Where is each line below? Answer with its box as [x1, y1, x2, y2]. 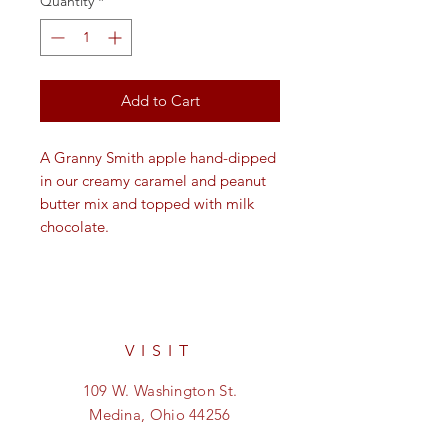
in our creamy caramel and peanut [40, 171, 266, 191]
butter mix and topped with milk [40, 194, 254, 214]
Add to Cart [120, 91, 200, 111]
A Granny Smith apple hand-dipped [40, 148, 276, 168]
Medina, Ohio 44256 [89, 405, 231, 425]
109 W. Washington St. [82, 381, 238, 401]
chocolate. [40, 217, 109, 237]
